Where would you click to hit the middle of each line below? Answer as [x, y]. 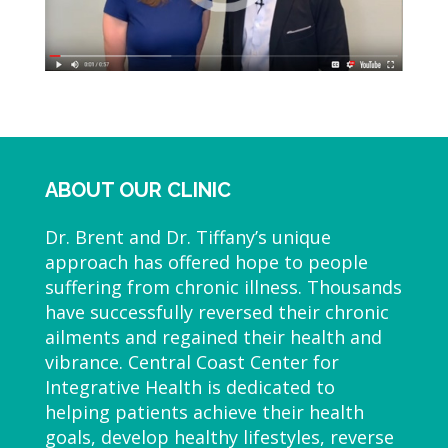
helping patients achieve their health [204, 412]
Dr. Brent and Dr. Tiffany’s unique [187, 237]
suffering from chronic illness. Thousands [223, 287]
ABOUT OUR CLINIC [137, 190]
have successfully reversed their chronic [216, 312]
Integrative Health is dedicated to [189, 387]
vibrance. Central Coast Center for [191, 362]
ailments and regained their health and [213, 337]
